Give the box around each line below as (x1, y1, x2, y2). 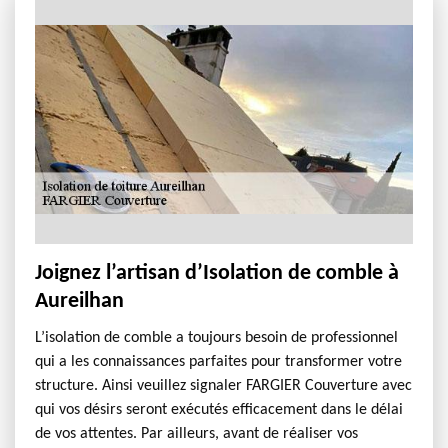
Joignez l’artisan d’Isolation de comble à (35, 262, 399, 285)
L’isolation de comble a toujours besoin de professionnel (35, 330, 398, 346)
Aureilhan (35, 290, 124, 313)
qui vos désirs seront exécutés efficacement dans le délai (35, 402, 403, 418)
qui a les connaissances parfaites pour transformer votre (35, 354, 402, 370)
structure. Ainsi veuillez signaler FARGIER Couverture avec (35, 378, 412, 394)
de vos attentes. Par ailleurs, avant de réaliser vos (35, 426, 358, 442)
